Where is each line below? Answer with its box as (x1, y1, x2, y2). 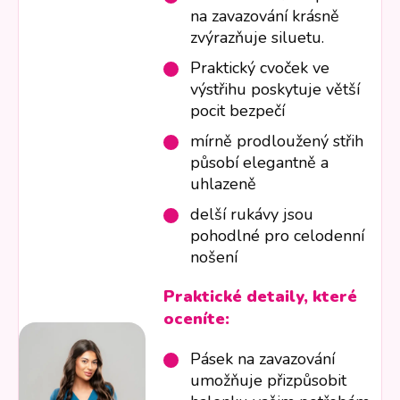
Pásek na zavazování (190, 348, 336, 371)
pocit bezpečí (190, 100, 286, 122)
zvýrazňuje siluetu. (190, 27, 325, 49)
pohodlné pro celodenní (190, 225, 365, 247)
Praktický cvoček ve (190, 57, 330, 79)
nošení (190, 246, 238, 269)
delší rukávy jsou (190, 204, 314, 226)
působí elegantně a (190, 152, 329, 174)
